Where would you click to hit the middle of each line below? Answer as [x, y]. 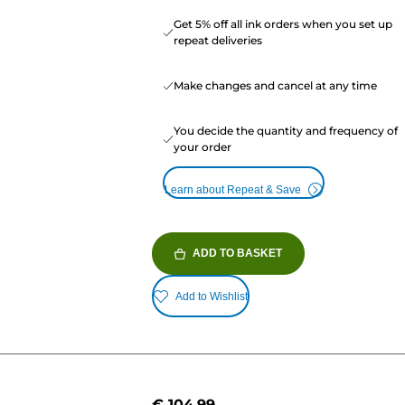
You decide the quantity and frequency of [285, 131]
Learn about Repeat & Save [232, 190]
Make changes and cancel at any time [275, 86]
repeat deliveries [217, 41]
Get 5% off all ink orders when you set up [283, 24]
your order [202, 147]
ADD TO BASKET [237, 254]
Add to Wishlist [211, 296]
